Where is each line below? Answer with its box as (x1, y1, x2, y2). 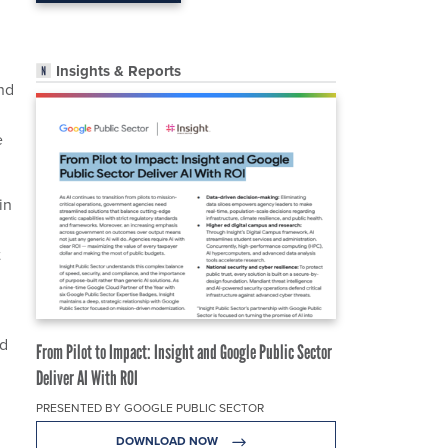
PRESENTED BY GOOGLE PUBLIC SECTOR (36, 399, 264, 418)
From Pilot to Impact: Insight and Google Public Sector (36, 340, 332, 365)
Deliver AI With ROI (36, 366, 138, 391)
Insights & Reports (56, 60, 181, 83)
